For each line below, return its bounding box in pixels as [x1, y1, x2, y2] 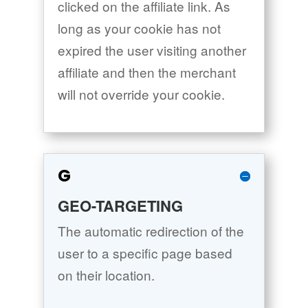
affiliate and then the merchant [57, 63, 236, 82]
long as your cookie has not [57, 19, 221, 38]
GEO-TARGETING [57, 195, 183, 217]
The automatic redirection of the [57, 221, 244, 241]
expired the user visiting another [57, 41, 246, 60]
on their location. [57, 265, 155, 285]
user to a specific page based [57, 243, 232, 263]
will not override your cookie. [57, 85, 225, 104]
